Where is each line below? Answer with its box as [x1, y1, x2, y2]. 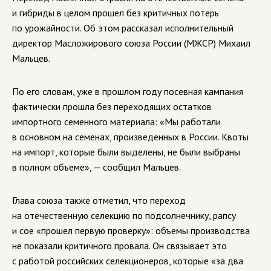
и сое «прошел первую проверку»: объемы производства [12, 224, 250, 237]
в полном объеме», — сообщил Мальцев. [12, 161, 181, 173]
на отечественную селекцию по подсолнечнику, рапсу [12, 209, 236, 221]
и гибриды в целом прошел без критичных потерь [12, 7, 219, 19]
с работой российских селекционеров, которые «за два [12, 255, 243, 267]
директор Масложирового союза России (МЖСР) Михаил [12, 37, 250, 49]
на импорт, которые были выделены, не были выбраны [12, 146, 240, 158]
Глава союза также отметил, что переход [12, 194, 186, 206]
